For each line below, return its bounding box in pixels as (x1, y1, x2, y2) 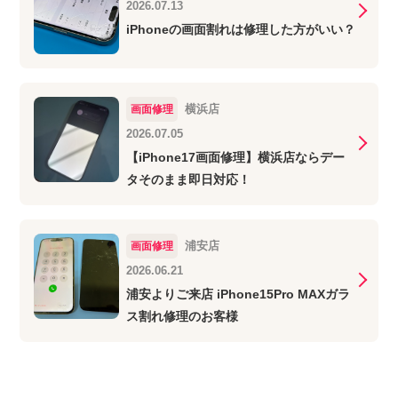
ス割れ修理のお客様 (125, 308, 238, 323)
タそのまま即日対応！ (125, 171, 251, 187)
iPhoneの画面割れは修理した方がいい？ (125, 21, 355, 36)
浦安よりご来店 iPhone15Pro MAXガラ (125, 286, 350, 301)
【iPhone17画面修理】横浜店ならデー (125, 149, 345, 164)
